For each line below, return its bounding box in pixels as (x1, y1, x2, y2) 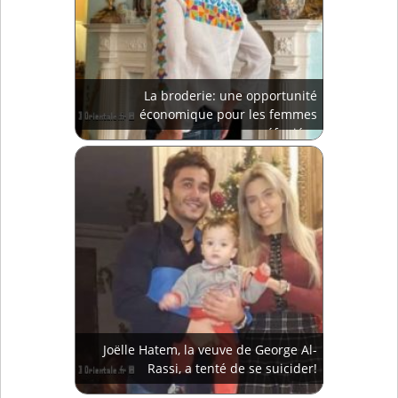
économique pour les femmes (139, 106, 317, 123)
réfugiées (261, 124, 317, 142)
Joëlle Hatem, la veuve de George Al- (103, 341, 317, 359)
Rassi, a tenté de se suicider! (147, 360, 317, 378)
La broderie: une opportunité (144, 87, 317, 105)
